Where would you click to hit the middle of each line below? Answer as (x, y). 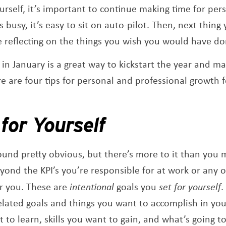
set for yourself (190, 186)
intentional (92, 186)
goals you (136, 187)
